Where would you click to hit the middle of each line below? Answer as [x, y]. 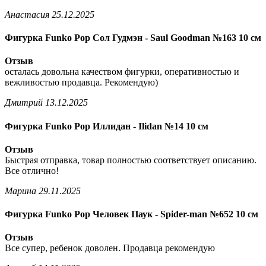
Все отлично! [32, 170]
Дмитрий [24, 103]
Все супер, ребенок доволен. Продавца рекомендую [110, 248]
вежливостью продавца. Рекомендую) [81, 83]
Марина [20, 191]
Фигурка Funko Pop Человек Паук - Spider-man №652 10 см [132, 214]
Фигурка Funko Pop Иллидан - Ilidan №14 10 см [107, 126]
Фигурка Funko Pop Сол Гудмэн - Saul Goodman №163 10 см [133, 38]
